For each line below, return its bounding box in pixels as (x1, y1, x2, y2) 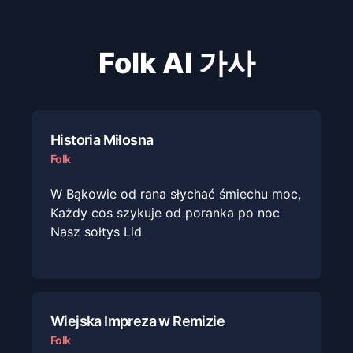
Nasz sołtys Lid (50, 224, 142, 240)
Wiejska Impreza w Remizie (50, 313, 225, 329)
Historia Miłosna (50, 132, 154, 148)
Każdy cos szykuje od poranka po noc (50, 205, 280, 221)
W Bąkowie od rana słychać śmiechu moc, (50, 186, 301, 202)
